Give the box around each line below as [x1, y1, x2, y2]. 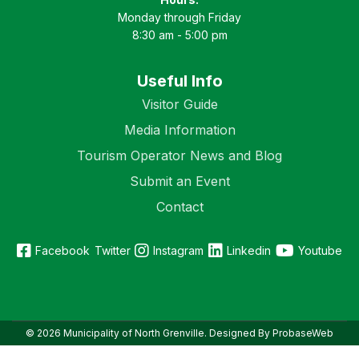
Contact [155, 198, 204, 215]
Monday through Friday [118, 10, 241, 24]
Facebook [34, 243, 90, 257]
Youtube [298, 243, 343, 257]
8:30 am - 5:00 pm [131, 27, 228, 42]
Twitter [94, 243, 131, 257]
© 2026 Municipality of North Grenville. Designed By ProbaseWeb [26, 326, 333, 339]
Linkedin [227, 243, 272, 257]
